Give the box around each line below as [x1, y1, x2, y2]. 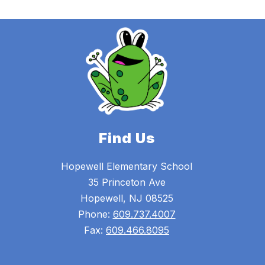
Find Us [98, 130, 155, 147]
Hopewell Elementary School [61, 160, 192, 173]
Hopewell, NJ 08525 [80, 192, 173, 205]
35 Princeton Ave [88, 176, 166, 189]
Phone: [77, 208, 113, 221]
